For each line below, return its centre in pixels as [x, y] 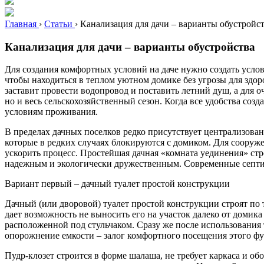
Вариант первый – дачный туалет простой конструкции [117, 184]
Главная [21, 24]
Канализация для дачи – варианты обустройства [130, 47]
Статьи [58, 24]
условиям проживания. [51, 112]
